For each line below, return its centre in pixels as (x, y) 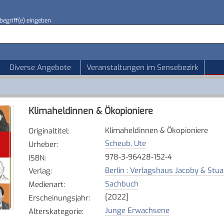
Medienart (46, 184)
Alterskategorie (55, 211)
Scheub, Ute (125, 144)
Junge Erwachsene (137, 210)
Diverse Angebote (40, 67)
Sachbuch (121, 184)
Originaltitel (48, 131)
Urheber (42, 144)
